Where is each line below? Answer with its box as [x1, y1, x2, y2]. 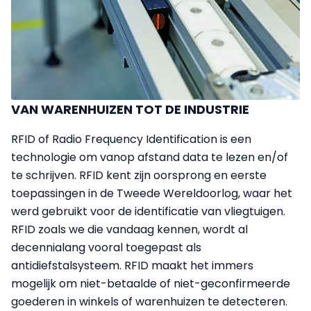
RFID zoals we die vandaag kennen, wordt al [11, 221, 248, 238]
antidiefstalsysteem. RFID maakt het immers [11, 258, 253, 274]
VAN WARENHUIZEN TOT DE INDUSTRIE [11, 101, 249, 119]
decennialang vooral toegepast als [11, 239, 201, 256]
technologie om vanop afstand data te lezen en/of [11, 149, 288, 166]
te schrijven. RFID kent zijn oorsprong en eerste [11, 167, 267, 184]
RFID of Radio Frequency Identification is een [11, 131, 251, 148]
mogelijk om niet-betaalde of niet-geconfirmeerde [11, 276, 290, 292]
